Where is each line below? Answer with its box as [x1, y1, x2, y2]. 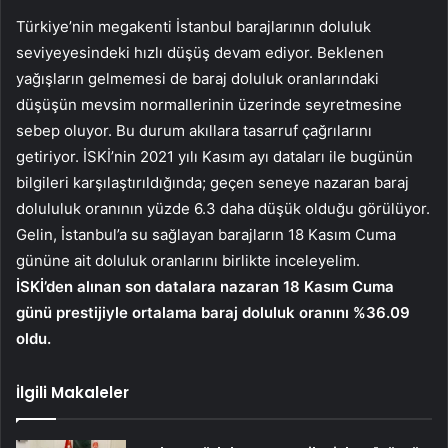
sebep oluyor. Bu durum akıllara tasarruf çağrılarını [16, 121, 372, 141]
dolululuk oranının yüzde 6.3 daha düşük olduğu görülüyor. [16, 199, 430, 219]
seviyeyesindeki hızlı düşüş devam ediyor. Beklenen [16, 43, 384, 63]
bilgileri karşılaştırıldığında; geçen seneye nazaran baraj [16, 173, 409, 193]
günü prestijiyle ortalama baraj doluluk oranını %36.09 [16, 303, 410, 323]
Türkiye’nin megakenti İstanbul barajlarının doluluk [16, 17, 371, 37]
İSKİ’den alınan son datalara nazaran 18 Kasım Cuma [16, 277, 394, 297]
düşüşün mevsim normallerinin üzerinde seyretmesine [16, 95, 402, 115]
